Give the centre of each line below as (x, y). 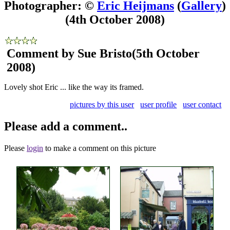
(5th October (166, 53)
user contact (202, 104)
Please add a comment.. (66, 126)
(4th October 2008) (115, 19)
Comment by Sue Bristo (69, 53)
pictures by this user (102, 104)
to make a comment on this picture (100, 148)
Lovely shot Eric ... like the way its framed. (74, 87)
